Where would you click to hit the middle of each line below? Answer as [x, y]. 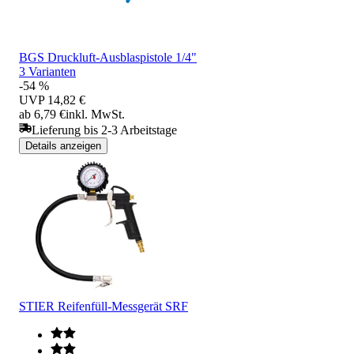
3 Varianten [47, 71]
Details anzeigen [63, 145]
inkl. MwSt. [95, 114]
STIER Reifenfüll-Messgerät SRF [104, 306]
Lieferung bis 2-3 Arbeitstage [104, 130]
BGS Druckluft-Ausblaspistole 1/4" [108, 57]
